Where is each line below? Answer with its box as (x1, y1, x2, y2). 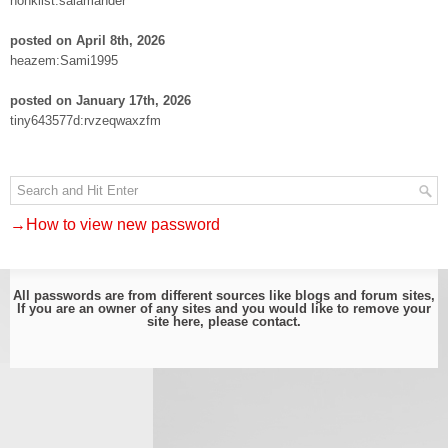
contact (252, 314, 297, 329)
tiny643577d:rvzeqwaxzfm (10, 113, 161, 128)
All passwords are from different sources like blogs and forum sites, (13, 288, 435, 303)
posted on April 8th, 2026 (10, 33, 165, 48)
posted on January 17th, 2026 (10, 93, 191, 108)
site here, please (147, 314, 252, 329)
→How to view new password (10, 216, 220, 233)
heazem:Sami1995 (10, 53, 118, 68)
